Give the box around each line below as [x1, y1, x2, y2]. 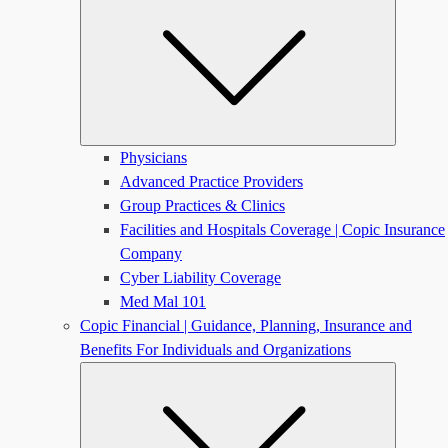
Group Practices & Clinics [120, 197, 285, 214]
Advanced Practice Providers [120, 173, 303, 190]
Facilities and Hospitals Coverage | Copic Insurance [120, 221, 445, 238]
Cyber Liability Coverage [120, 269, 281, 286]
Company [120, 245, 182, 262]
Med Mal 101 [120, 293, 206, 310]
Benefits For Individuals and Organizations [80, 341, 351, 358]
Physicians [120, 149, 187, 166]
